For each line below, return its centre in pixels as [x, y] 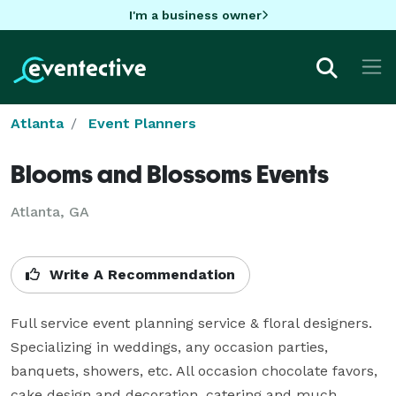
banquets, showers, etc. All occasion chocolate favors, [194, 370]
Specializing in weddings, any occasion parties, [169, 346]
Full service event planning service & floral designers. [191, 323]
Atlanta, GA [50, 211]
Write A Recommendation [140, 274]
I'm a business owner [195, 15]
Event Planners [142, 123]
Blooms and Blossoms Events [170, 173]
